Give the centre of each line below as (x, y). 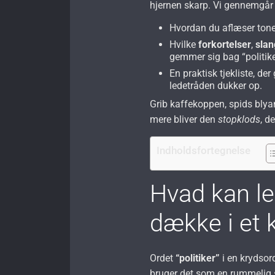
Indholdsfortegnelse (204, 150)
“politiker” (198, 258)
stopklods (239, 119)
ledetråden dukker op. (216, 85)
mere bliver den (184, 119)
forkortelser (225, 44)
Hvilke (184, 44)
